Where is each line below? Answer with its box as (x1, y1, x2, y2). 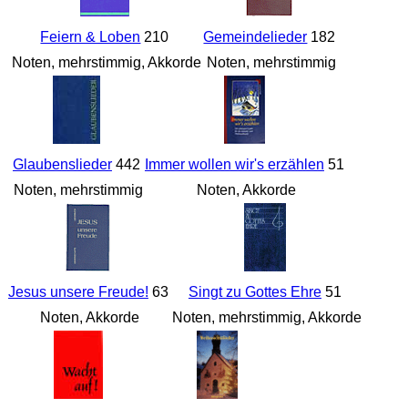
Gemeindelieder (203, 29, 308, 46)
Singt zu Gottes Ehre (188, 284, 321, 301)
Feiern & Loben (40, 29, 141, 46)
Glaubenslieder (12, 157, 112, 173)
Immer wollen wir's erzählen (144, 157, 324, 173)
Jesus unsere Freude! (7, 284, 148, 301)
